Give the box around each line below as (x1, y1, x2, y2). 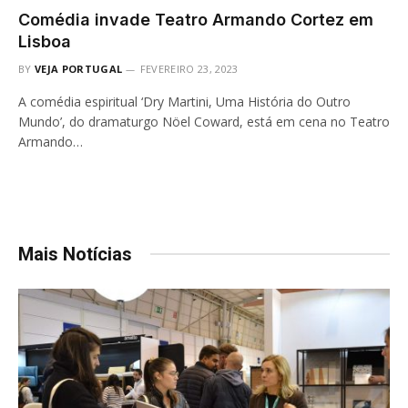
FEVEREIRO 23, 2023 (139, 61, 239, 76)
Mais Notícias (18, 242, 132, 265)
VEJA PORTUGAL (35, 61, 123, 76)
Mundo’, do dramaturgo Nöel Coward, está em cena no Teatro (18, 112, 390, 130)
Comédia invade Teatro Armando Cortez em (18, 9, 373, 29)
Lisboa (18, 31, 71, 51)
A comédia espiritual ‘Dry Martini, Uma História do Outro (18, 92, 351, 110)
